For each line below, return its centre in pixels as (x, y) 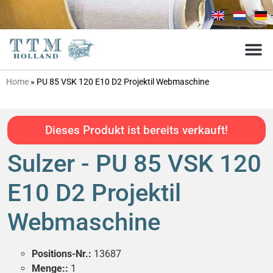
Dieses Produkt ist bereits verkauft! (136, 130)
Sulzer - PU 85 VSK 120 (134, 163)
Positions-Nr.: (62, 253)
